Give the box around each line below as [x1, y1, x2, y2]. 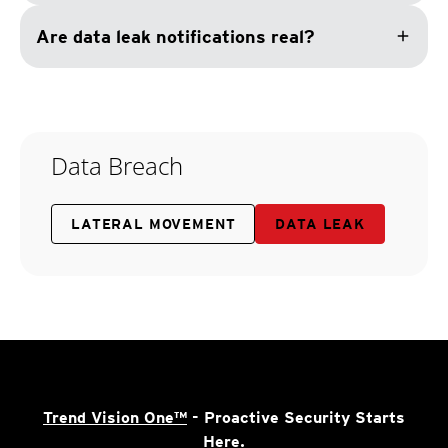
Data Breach [51, 148, 183, 182]
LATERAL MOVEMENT [71, 215, 236, 232]
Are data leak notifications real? [36, 25, 315, 47]
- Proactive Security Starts [187, 407, 405, 427]
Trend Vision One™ [43, 407, 187, 427]
